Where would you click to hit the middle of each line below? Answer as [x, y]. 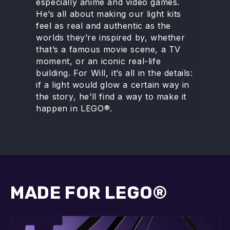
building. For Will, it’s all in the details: [114, 73]
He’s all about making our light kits [109, 14]
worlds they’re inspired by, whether [111, 38]
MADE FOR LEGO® [89, 193]
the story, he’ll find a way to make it [111, 97]
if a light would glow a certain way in [113, 85]
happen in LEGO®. [74, 109]
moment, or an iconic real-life [99, 61]
